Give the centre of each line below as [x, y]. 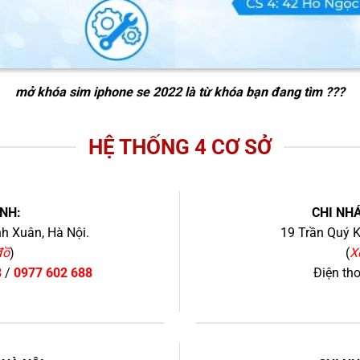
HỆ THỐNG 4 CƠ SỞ [180, 147]
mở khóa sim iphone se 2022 [98, 92]
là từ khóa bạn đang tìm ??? [263, 92]
